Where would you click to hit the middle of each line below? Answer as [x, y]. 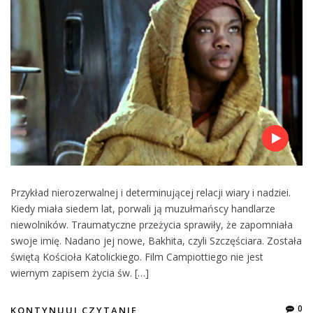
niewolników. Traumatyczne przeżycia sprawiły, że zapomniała [152, 225]
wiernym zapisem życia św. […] [80, 273]
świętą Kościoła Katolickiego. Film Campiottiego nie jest [137, 257]
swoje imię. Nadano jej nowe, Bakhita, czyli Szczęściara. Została [156, 241]
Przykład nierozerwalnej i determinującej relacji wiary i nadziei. [151, 193]
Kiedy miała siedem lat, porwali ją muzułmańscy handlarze [143, 209]
